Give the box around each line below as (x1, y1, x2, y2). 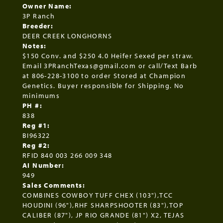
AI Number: (22, 161, 64, 170)
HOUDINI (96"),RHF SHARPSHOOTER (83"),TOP (22, 201, 183, 210)
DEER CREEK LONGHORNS (22, 31, 112, 41)
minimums (22, 91, 60, 101)
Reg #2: (22, 141, 50, 150)
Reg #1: (22, 121, 50, 130)
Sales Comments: (22, 181, 85, 190)
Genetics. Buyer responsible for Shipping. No (22, 81, 184, 91)
